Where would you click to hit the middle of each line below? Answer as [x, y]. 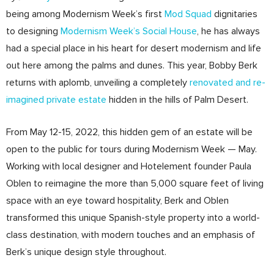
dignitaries [235, 14]
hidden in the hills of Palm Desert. [177, 99]
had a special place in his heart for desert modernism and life [134, 48]
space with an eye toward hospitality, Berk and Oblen [117, 200]
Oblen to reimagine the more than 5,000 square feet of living [135, 183]
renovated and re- [228, 82]
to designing [33, 31]
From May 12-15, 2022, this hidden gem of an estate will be [129, 132]
